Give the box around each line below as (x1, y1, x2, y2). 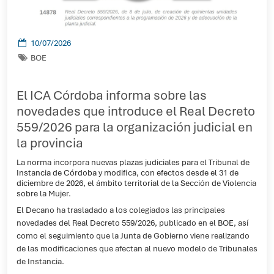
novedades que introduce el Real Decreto (17, 103, 255, 119)
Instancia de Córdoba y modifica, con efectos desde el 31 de (17, 167, 239, 178)
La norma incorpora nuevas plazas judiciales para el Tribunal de (17, 157, 250, 168)
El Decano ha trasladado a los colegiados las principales (17, 205, 225, 215)
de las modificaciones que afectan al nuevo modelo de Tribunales (17, 243, 257, 254)
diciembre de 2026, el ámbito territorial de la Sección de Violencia (17, 177, 256, 188)
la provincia (17, 135, 83, 151)
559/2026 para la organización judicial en (17, 119, 253, 135)
